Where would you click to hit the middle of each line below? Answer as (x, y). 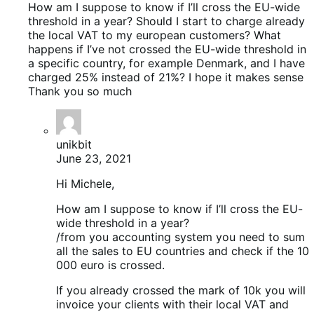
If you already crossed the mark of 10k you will (181, 291)
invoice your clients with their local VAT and (172, 305)
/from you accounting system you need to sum (180, 237)
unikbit (74, 145)
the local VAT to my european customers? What (155, 35)
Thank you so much (80, 91)
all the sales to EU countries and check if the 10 (183, 251)
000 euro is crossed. (110, 265)
